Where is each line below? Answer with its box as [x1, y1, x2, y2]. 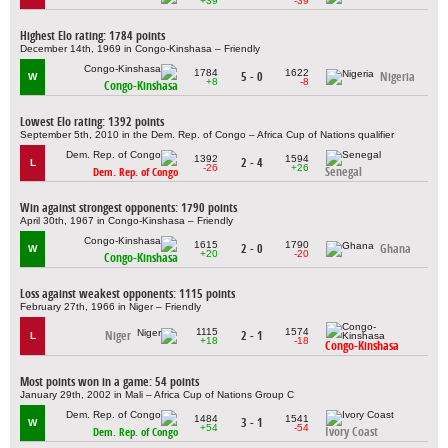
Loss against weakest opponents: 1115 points [20, 285, 235, 301]
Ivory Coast [325, 424, 378, 440]
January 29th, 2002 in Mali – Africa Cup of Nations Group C [20, 388, 294, 400]
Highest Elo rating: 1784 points [20, 27, 165, 43]
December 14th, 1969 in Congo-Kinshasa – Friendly [20, 42, 260, 54]
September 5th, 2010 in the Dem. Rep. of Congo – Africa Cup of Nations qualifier [20, 128, 394, 140]
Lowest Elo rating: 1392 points [20, 113, 164, 129]
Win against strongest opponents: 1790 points [20, 199, 237, 215]
